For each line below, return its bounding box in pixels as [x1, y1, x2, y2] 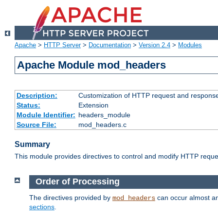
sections [29, 202, 54, 211]
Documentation [89, 41, 131, 49]
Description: [16, 91, 57, 100]
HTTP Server [44, 41, 81, 49]
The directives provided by [29, 193, 112, 201]
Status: [16, 101, 40, 109]
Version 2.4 [139, 41, 170, 49]
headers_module [78, 111, 130, 119]
